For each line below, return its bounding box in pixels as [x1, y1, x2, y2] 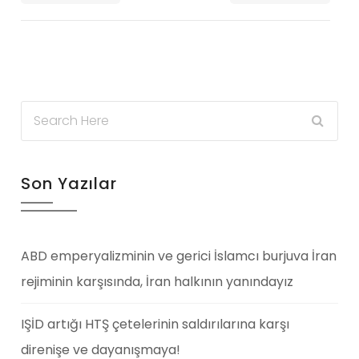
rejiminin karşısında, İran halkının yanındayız [21, 272, 294, 291]
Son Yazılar [21, 171, 118, 195]
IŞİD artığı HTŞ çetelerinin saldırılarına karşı [21, 314, 290, 333]
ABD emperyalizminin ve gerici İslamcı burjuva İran [21, 246, 337, 265]
